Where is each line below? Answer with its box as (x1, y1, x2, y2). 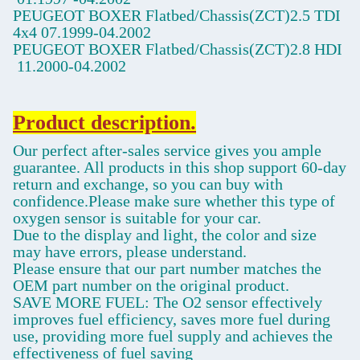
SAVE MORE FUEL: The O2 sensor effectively (13, 293, 322, 312)
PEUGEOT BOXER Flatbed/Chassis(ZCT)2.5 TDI (13, 6, 341, 24)
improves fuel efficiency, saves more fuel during (13, 310, 330, 329)
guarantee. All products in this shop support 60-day (13, 158, 346, 177)
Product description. (13, 111, 196, 135)
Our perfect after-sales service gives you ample (13, 141, 321, 160)
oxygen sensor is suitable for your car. (13, 209, 261, 227)
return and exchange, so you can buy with (13, 175, 283, 194)
